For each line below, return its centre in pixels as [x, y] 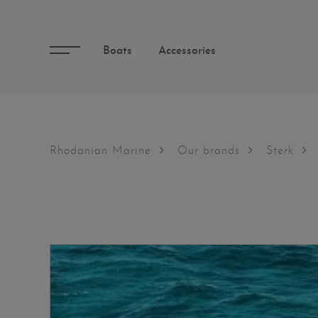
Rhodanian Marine [100, 151]
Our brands [209, 151]
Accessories [187, 51]
